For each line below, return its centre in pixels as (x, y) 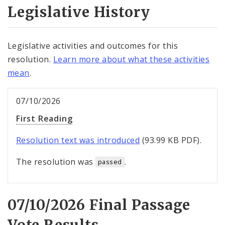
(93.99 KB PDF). (171, 140)
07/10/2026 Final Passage (99, 205)
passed (110, 162)
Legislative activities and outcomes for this (93, 46)
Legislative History (79, 12)
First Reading (44, 119)
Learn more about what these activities (131, 60)
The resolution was (56, 162)
